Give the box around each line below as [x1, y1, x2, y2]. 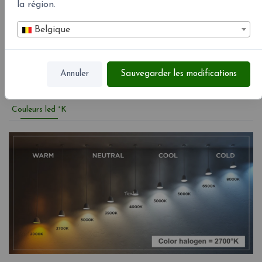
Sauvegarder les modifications [120, 69, 237, 78]
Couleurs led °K [12, 105, 67, 114]
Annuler [60, 69, 89, 78]
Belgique [32, 25, 70, 35]
